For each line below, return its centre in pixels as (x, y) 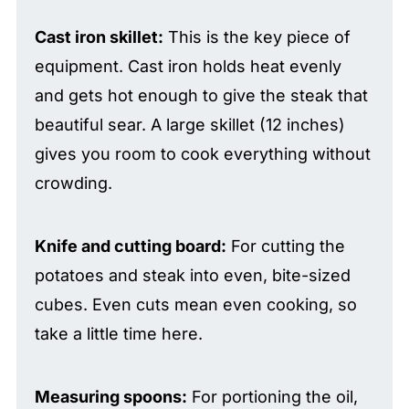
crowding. (73, 183)
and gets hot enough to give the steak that (201, 95)
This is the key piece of (257, 37)
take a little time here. (118, 333)
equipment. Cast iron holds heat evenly (188, 66)
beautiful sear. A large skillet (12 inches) (189, 124)
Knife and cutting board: (130, 246)
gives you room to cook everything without (202, 153)
